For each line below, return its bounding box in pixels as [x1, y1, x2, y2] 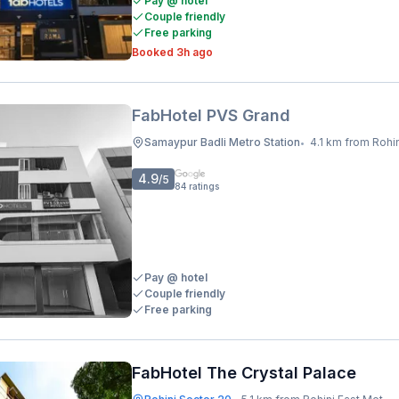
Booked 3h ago [132, 45, 213, 59]
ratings [189, 181, 219, 191]
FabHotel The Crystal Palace [132, 363, 356, 382]
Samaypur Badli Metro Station [144, 135, 300, 149]
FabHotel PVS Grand [132, 106, 290, 125]
